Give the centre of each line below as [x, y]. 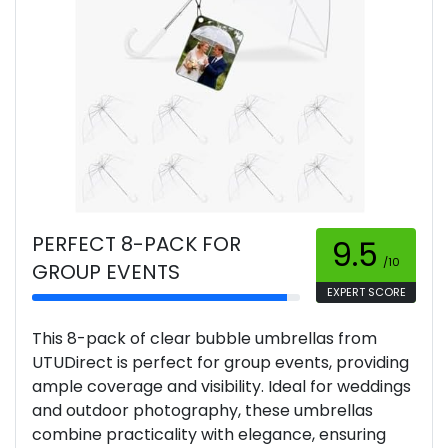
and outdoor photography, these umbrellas [202, 411]
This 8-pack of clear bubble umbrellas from [204, 339]
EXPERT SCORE [366, 292]
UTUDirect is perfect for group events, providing [220, 363]
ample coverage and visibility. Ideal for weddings [221, 387]
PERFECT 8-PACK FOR [136, 244]
